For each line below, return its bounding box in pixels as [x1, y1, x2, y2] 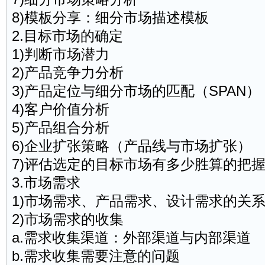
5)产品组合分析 [11, 119, 109, 135]
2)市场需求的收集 [11, 211, 124, 227]
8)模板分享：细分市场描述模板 [11, 9, 209, 25]
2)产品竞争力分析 [11, 64, 124, 80]
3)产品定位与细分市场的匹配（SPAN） [11, 82, 260, 99]
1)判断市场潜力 [11, 46, 109, 62]
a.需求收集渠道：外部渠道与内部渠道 [11, 229, 251, 245]
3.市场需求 [11, 174, 80, 190]
